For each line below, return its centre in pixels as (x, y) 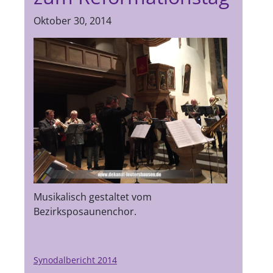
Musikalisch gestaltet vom (92, 197)
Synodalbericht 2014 (75, 260)
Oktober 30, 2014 (72, 21)
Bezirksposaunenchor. (85, 211)
